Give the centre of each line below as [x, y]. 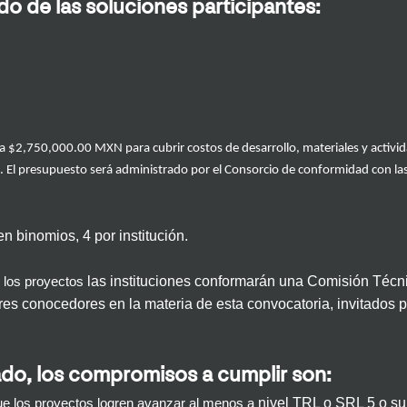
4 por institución [132, 236]
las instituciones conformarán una [197, 282]
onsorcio [255, 171]
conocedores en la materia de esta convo [154, 304]
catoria [308, 304]
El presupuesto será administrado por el [114, 171]
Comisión [340, 282]
